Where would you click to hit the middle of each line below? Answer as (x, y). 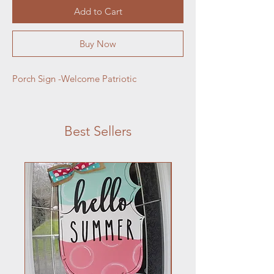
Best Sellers (98, 131)
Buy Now (98, 43)
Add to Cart (98, 11)
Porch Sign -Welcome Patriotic (74, 78)
